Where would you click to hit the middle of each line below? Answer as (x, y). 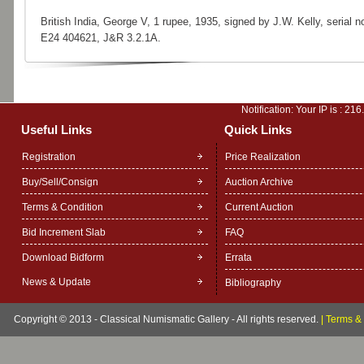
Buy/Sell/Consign (60, 182)
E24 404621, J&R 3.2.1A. (100, 38)
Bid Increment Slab (63, 232)
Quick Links (258, 130)
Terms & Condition (62, 207)
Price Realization (262, 157)
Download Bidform (63, 258)
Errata (238, 258)
